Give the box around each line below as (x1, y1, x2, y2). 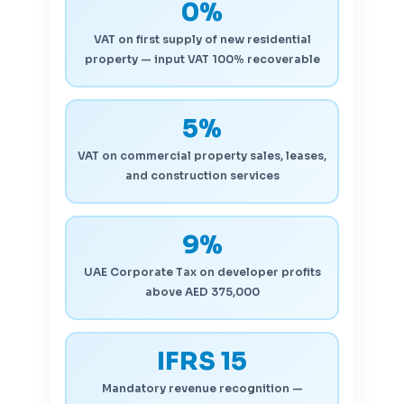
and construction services (124, 169, 280, 183)
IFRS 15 (157, 345, 247, 378)
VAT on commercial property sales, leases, (78, 149, 326, 163)
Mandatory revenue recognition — (101, 381, 303, 396)
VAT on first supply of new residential (93, 32, 311, 47)
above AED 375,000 (144, 285, 260, 299)
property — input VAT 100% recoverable (84, 52, 320, 67)
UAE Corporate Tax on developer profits (83, 265, 321, 280)
